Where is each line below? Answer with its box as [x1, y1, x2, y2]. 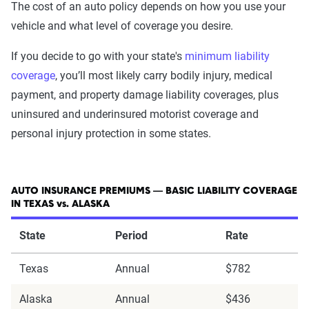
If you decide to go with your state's [11, 50, 185, 63]
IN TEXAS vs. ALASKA [11, 199, 110, 210]
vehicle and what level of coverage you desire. [11, 19, 233, 32]
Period [115, 229, 148, 242]
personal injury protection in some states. [11, 127, 211, 140]
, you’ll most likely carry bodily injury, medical [55, 69, 272, 82]
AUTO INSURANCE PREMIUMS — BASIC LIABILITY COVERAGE [11, 186, 297, 197]
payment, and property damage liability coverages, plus [11, 88, 279, 101]
